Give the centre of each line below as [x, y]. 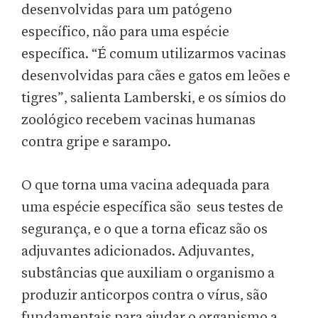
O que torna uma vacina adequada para [146, 186]
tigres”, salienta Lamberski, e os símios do [154, 98]
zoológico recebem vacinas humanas [138, 120]
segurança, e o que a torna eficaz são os [144, 230]
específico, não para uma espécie [125, 32]
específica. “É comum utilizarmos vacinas [154, 54]
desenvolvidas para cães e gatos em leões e [156, 76]
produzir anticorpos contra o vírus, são [144, 296]
